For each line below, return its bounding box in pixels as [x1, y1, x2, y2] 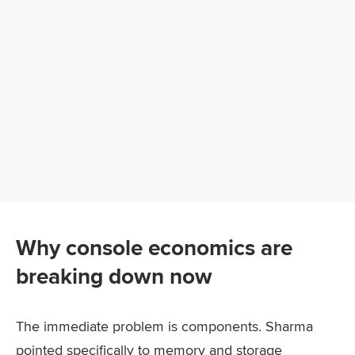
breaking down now [16, 260, 212, 292]
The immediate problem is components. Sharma [16, 316, 313, 336]
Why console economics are [16, 231, 292, 264]
